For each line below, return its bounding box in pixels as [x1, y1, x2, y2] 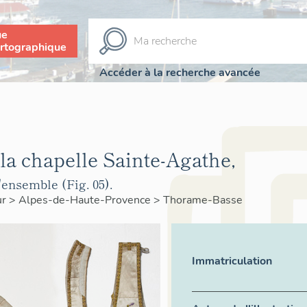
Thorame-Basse [163, 193, 243, 208]
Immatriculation [192, 254, 272, 269]
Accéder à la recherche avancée [99, 64, 260, 80]
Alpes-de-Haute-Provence [19, 193, 153, 208]
